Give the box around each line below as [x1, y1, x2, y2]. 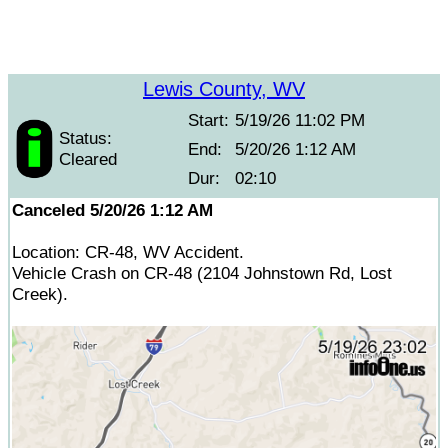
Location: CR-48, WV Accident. [12, 242, 244, 262]
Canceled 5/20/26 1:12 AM [12, 200, 213, 220]
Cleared [59, 149, 117, 169]
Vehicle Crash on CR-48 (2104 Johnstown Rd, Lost [12, 263, 392, 283]
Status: [59, 128, 112, 148]
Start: [188, 110, 229, 130]
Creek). [12, 284, 68, 304]
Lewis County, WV [143, 78, 305, 100]
